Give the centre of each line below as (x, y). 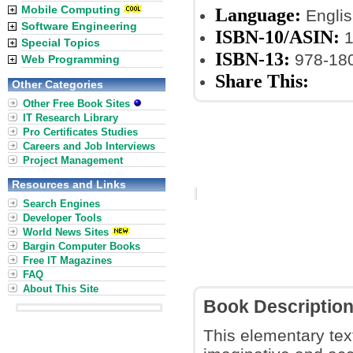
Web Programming (71, 59)
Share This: (262, 81)
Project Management (73, 160)
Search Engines (61, 204)
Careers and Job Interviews (89, 146)
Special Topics (61, 43)
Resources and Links (69, 184)
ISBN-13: (253, 59)
